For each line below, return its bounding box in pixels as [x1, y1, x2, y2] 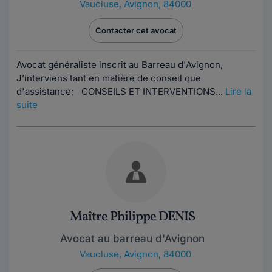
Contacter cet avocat [95, 25, 177, 35]
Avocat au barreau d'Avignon [60, 233, 205, 245]
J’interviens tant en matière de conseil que [16, 72, 201, 84]
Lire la [225, 86, 251, 97]
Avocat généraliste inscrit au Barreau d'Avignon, [16, 59, 228, 70]
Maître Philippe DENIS [69, 208, 195, 226]
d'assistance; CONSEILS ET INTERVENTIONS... [16, 86, 225, 97]
